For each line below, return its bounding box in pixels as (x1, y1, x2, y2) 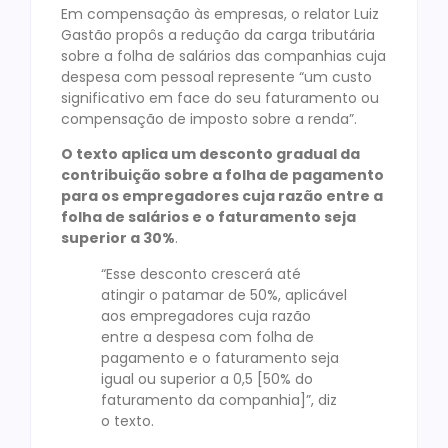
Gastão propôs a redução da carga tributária (61, 24, 375, 45)
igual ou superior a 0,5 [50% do (101, 368, 313, 389)
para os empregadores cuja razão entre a (61, 186, 383, 207)
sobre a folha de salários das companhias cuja (61, 45, 386, 66)
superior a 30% (61, 228, 175, 249)
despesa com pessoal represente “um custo (61, 66, 372, 87)
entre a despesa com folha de (101, 326, 314, 347)
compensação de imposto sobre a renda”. (61, 108, 357, 129)
